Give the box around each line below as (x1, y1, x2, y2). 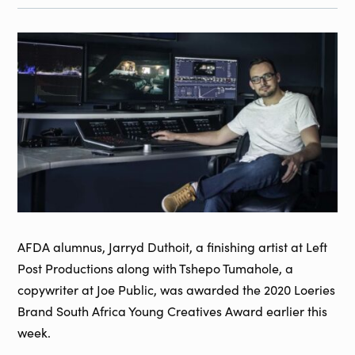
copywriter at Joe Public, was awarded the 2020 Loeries (17, 281, 336, 298)
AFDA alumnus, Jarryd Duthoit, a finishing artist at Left (17, 238, 328, 255)
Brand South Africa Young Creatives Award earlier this (17, 302, 328, 319)
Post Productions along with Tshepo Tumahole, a (17, 259, 294, 277)
